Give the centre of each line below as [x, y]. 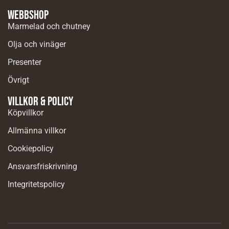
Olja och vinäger [37, 44]
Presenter [25, 62]
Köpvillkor [26, 112]
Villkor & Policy [40, 101]
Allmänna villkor [37, 130]
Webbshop [28, 15]
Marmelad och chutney [49, 26]
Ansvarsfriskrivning [42, 166]
